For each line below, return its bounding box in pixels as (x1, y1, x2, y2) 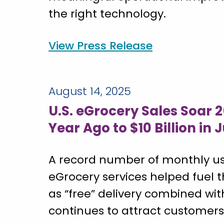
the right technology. (48, 6, 166, 22)
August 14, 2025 (48, 83, 131, 99)
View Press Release (48, 38, 152, 54)
